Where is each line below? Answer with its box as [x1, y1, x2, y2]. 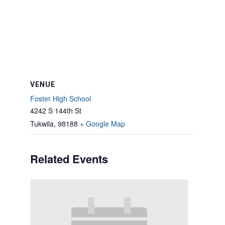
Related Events [30, 151, 108, 167]
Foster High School [30, 93, 91, 103]
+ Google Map [80, 119, 125, 129]
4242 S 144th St [30, 105, 81, 116]
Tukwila [30, 119, 54, 129]
